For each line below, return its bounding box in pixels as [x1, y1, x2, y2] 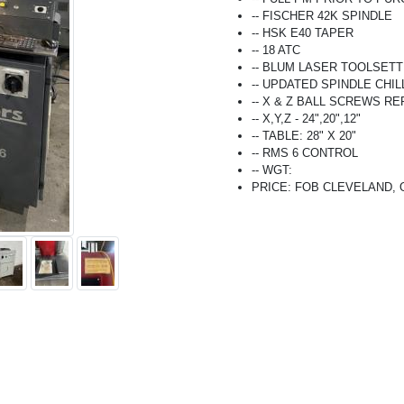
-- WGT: [252, 163, 292, 177]
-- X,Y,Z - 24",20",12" [252, 112, 361, 125]
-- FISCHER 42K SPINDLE [252, 9, 392, 23]
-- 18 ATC [252, 43, 300, 57]
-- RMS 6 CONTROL [252, 146, 358, 160]
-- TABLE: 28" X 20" [252, 129, 356, 142]
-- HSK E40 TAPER [252, 26, 353, 40]
